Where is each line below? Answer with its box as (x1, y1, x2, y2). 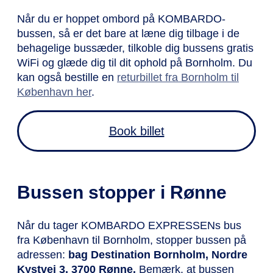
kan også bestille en (17, 71, 117, 84)
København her (17, 86, 91, 99)
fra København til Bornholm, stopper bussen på (17, 234, 246, 247)
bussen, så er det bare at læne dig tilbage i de (17, 27, 239, 40)
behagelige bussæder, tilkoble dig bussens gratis (17, 42, 253, 55)
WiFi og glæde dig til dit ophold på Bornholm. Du (17, 57, 252, 69)
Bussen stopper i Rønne (17, 182, 227, 203)
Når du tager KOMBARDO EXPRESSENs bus (17, 219, 241, 232)
